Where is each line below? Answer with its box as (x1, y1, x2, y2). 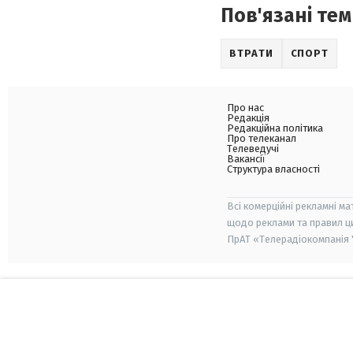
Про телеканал (227, 132, 296, 144)
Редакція (227, 112, 269, 124)
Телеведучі (227, 143, 279, 154)
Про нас (227, 102, 264, 113)
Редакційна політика (227, 122, 323, 134)
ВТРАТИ (229, 47, 273, 59)
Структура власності (227, 163, 320, 175)
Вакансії (227, 153, 266, 165)
